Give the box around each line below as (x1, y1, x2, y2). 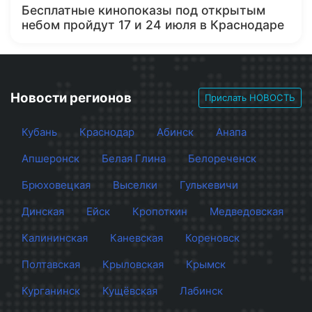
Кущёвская (102, 284, 157, 297)
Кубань (22, 125, 57, 139)
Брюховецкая (22, 178, 91, 192)
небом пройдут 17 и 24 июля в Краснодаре (22, 17, 284, 32)
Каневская (110, 231, 163, 244)
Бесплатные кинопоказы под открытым (22, 2, 265, 17)
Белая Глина (102, 152, 166, 165)
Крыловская (102, 258, 164, 271)
